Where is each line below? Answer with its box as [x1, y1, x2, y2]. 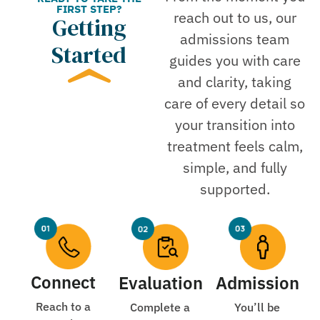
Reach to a [35, 299, 91, 314]
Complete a [130, 300, 190, 315]
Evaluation [119, 271, 203, 294]
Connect [30, 270, 96, 294]
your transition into [174, 114, 295, 134]
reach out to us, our [173, 7, 296, 27]
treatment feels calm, [166, 136, 303, 156]
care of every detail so [164, 93, 306, 113]
